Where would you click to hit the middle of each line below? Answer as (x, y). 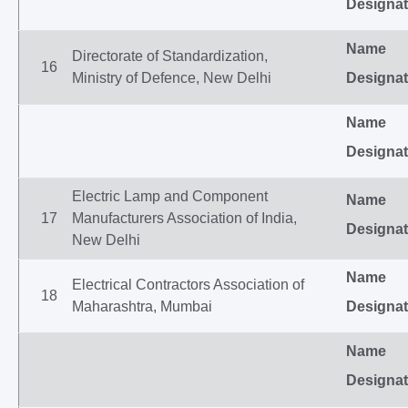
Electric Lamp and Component (170, 196)
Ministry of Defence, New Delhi (172, 78)
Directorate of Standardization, (170, 56)
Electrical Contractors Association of (188, 285)
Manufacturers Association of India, (184, 218)
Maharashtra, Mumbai (142, 306)
